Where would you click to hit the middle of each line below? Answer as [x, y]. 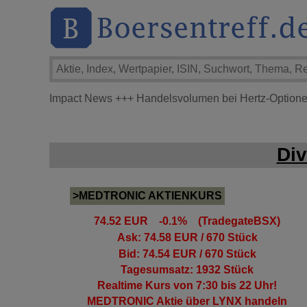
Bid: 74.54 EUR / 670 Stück [187, 254]
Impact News [81, 98]
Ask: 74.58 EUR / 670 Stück [187, 237]
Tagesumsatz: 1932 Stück [187, 270]
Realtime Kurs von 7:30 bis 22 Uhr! [187, 285]
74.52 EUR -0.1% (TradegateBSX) [187, 221]
